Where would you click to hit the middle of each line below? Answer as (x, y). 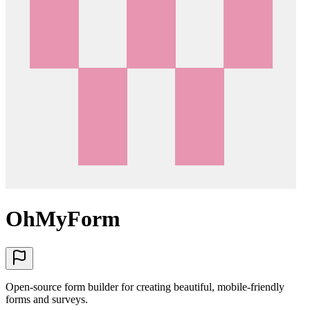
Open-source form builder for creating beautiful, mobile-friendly (145, 286)
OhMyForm (63, 219)
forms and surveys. (47, 299)
